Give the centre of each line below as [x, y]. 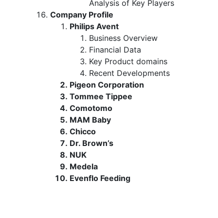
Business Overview [123, 38]
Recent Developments [129, 73]
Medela [84, 166]
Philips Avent [94, 26]
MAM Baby [90, 119]
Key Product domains [128, 61]
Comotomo [91, 108]
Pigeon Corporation [107, 84]
